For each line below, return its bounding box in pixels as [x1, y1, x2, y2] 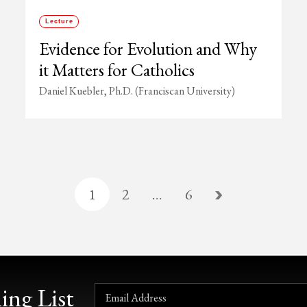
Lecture [45, 18, 73, 25]
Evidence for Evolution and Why [39, 37, 258, 60]
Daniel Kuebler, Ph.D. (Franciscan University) [39, 84, 236, 98]
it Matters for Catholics [39, 58, 195, 82]
